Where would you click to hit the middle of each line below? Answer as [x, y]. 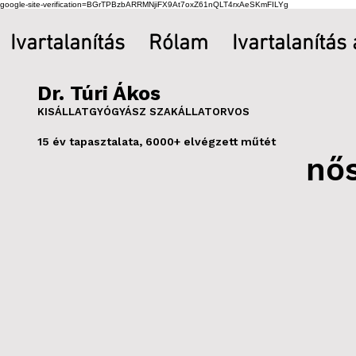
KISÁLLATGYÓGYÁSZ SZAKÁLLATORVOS [143, 112]
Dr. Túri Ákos [102, 93]
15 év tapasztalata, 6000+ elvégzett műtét [157, 141]
